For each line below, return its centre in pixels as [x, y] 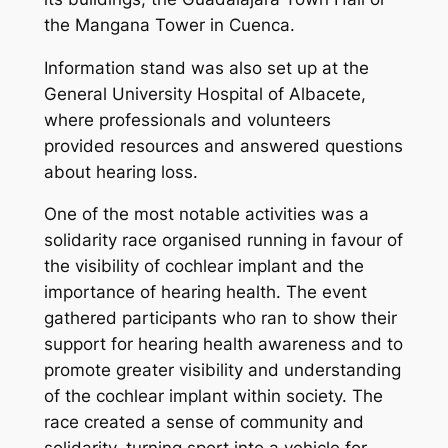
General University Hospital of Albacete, [204, 93]
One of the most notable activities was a [206, 214]
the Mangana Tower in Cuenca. [169, 24]
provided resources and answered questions [223, 145]
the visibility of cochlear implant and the [203, 266]
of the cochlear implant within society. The [213, 396]
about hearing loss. [120, 171]
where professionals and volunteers [187, 119]
